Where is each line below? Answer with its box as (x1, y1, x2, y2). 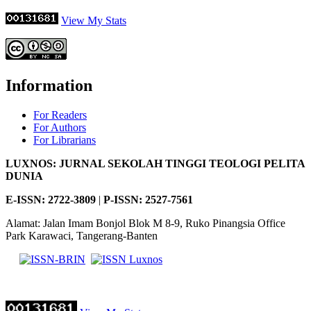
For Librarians (33, 133, 96, 146)
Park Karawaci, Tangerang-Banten (6, 229, 158, 242)
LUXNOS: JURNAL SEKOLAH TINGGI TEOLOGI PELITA (6, 157, 305, 169)
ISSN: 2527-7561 (114, 193, 193, 205)
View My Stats (61, 14, 126, 26)
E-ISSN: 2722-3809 (6, 193, 96, 205)
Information (6, 76, 92, 94)
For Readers (33, 108, 87, 121)
